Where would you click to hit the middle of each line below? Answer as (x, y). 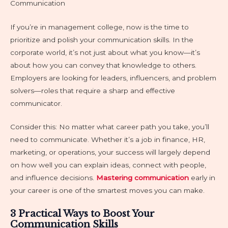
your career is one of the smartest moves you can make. (107, 191)
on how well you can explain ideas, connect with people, (108, 165)
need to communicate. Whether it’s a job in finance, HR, (108, 140)
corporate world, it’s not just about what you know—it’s (105, 52)
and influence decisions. (53, 178)
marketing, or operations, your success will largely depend (110, 152)
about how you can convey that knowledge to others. (103, 65)
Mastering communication (142, 178)
